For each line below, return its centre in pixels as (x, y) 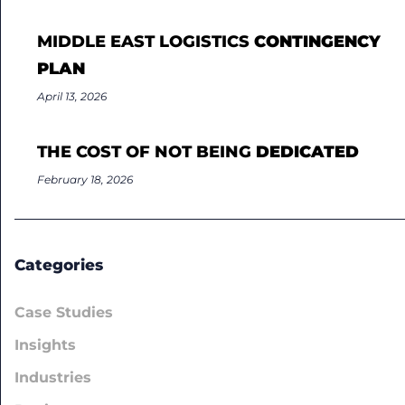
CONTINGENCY (317, 41)
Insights (45, 344)
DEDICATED (307, 151)
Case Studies (64, 312)
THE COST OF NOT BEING (146, 151)
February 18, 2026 (85, 179)
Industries (53, 377)
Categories (59, 264)
